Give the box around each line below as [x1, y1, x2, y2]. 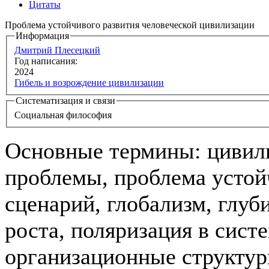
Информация [16, 31, 69, 41]
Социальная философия [14, 109, 112, 120]
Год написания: [14, 56, 80, 67]
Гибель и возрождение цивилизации [14, 77, 164, 88]
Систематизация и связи [16, 95, 115, 106]
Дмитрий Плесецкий [14, 45, 100, 56]
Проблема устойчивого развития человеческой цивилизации [5, 20, 255, 31]
